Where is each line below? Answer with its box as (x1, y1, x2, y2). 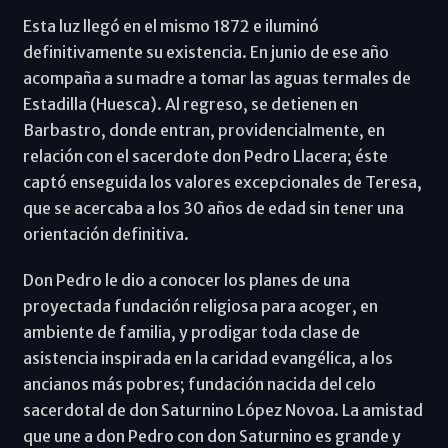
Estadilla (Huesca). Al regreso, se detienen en (22, 94, 358, 115)
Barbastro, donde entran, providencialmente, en (22, 120, 385, 141)
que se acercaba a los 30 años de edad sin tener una (22, 198, 404, 219)
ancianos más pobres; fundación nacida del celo (22, 374, 376, 395)
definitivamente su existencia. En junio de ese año (22, 42, 389, 63)
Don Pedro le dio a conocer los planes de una (22, 270, 350, 291)
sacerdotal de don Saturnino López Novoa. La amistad (22, 400, 423, 421)
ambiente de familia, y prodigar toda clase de (22, 322, 360, 343)
